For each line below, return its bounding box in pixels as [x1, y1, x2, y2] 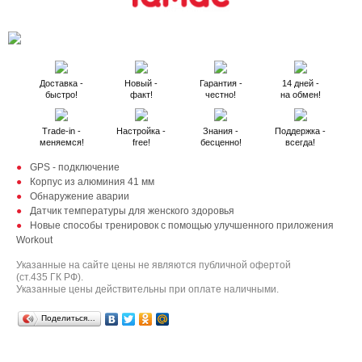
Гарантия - [199, 78, 242, 88]
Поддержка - [275, 126, 326, 136]
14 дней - [281, 78, 319, 88]
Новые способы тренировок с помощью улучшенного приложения [30, 220, 334, 231]
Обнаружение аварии [30, 191, 129, 202]
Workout [16, 234, 53, 246]
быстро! [45, 90, 78, 99]
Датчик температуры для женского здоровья [30, 205, 234, 217]
